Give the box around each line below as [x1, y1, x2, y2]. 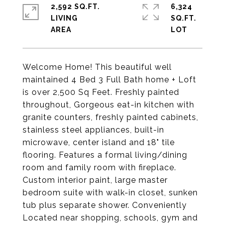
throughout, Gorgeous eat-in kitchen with [23, 100, 194, 109]
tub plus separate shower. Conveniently [23, 200, 187, 210]
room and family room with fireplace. [23, 163, 176, 172]
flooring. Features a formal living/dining [23, 150, 187, 160]
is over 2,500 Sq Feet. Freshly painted [23, 87, 179, 97]
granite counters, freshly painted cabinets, [23, 113, 198, 122]
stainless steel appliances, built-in [23, 125, 164, 135]
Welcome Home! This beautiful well [23, 62, 172, 72]
